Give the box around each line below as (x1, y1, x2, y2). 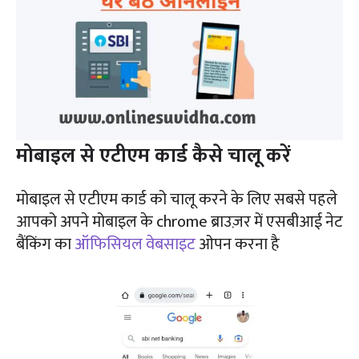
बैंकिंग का (16, 231, 75, 259)
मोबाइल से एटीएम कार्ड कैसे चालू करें (16, 139, 291, 173)
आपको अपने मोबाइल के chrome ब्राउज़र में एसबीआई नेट (16, 208, 343, 236)
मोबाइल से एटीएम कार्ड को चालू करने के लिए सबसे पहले (16, 186, 337, 214)
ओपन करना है (196, 231, 280, 259)
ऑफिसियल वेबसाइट (75, 231, 196, 259)
